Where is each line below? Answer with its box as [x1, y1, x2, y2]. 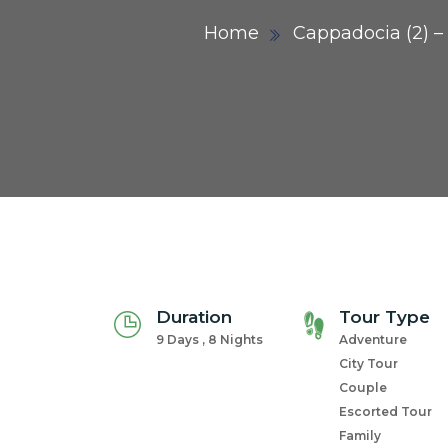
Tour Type [339, 307, 430, 327]
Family [339, 428, 381, 443]
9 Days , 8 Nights [156, 332, 263, 347]
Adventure [339, 332, 407, 347]
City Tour [339, 356, 398, 371]
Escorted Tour [339, 404, 432, 419]
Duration [156, 307, 232, 327]
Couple [339, 380, 387, 395]
